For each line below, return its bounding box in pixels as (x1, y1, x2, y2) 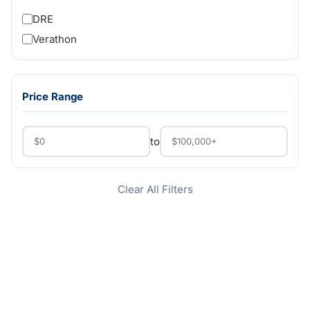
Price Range (22, 90, 83, 103)
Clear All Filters (117, 183, 193, 196)
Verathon (33, 33, 77, 46)
